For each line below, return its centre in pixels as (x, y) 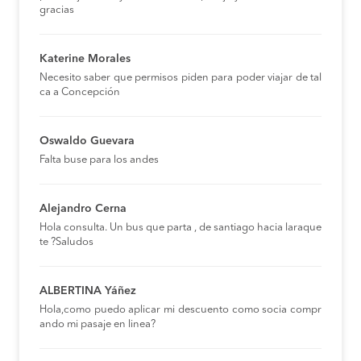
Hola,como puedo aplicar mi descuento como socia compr (180, 310)
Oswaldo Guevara (87, 141)
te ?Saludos (66, 243)
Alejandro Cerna (83, 209)
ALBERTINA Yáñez (88, 291)
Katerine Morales (85, 59)
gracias (57, 10)
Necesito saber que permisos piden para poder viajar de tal (180, 78)
